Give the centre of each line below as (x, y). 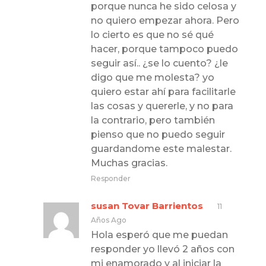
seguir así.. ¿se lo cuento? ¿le (160, 63)
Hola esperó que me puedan (160, 235)
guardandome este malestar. (161, 148)
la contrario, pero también (153, 120)
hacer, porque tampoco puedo (165, 49)
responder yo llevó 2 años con (163, 249)
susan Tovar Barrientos (147, 205)
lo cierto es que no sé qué (153, 34)
